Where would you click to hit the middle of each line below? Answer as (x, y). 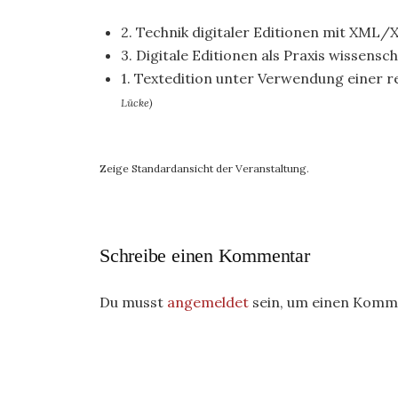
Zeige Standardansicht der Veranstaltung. (204, 168)
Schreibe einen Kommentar (205, 255)
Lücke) (137, 103)
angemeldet (208, 302)
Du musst (133, 302)
